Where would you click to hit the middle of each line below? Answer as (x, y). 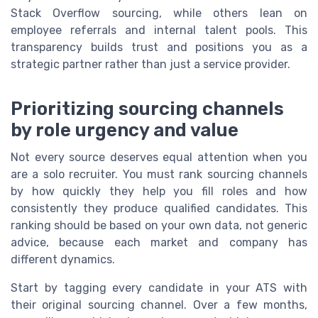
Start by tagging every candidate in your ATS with (159, 288)
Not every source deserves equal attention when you (159, 158)
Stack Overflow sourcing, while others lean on (159, 13)
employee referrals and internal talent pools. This (159, 30)
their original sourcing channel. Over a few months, (159, 305)
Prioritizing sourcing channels (147, 109)
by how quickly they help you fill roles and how (159, 192)
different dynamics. (63, 260)
